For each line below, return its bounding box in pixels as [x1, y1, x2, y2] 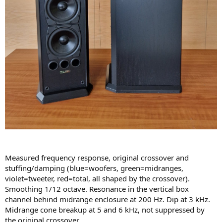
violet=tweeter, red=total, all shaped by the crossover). [5, 173, 190, 184]
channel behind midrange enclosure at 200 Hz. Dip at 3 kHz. [5, 194, 210, 205]
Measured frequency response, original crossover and [5, 153, 189, 163]
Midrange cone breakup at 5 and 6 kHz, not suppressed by [5, 205, 205, 215]
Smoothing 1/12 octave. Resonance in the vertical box [5, 184, 189, 194]
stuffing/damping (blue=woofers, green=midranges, [5, 163, 183, 173]
